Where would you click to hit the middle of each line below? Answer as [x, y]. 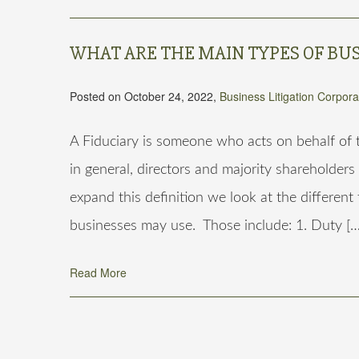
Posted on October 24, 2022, [145, 96]
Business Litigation [267, 96]
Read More [98, 272]
